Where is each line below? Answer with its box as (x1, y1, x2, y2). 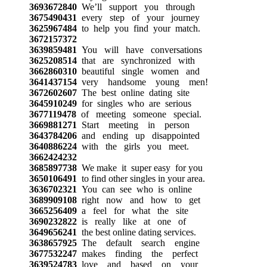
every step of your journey (76, 12, 200, 23)
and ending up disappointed (76, 130, 200, 141)
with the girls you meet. (76, 141, 189, 151)
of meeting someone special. (76, 108, 201, 119)
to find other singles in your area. (76, 173, 205, 184)
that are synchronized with (76, 55, 195, 66)
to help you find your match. (76, 23, 200, 33)
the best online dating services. (76, 226, 196, 237)
